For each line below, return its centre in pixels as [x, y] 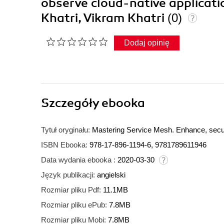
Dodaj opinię [147, 43]
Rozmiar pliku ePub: [74, 205]
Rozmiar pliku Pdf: [71, 190]
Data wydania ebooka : [78, 160]
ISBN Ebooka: [64, 145]
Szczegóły [71, 103]
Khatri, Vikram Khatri [104, 18]
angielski [111, 175]
